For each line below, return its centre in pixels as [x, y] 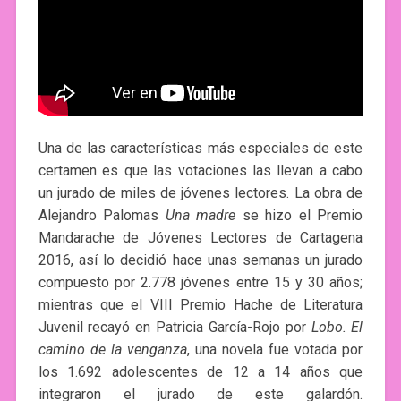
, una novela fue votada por [275, 350]
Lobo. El [337, 328]
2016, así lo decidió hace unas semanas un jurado [200, 260]
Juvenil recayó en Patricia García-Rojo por [175, 328]
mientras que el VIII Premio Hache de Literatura [200, 305]
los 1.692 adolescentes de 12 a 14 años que [200, 372]
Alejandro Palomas [102, 216]
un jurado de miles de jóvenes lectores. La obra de [200, 193]
